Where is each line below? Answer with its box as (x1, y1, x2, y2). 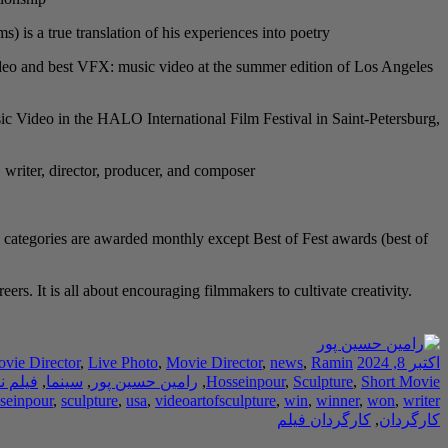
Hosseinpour (206, 372, 285, 390)
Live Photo (88, 353, 158, 371)
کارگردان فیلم (277, 410, 371, 428)
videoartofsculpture (155, 391, 276, 409)
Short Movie (361, 372, 440, 390)
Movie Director (166, 353, 262, 371)
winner (316, 391, 359, 409)
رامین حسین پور (91, 372, 198, 390)
